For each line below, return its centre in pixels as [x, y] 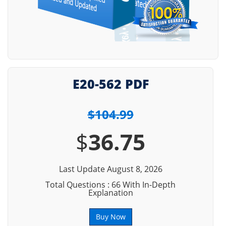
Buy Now [110, 217]
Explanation [110, 193]
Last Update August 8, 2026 [110, 169]
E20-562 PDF [110, 84]
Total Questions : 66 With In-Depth [110, 185]
